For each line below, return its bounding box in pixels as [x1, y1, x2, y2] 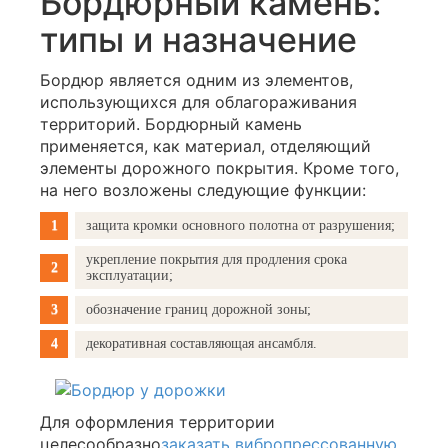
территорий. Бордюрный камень [40, 114, 302, 135]
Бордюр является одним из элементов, [40, 70, 353, 91]
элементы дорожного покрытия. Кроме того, [40, 158, 399, 179]
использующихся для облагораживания [40, 92, 357, 113]
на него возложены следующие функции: [40, 180, 366, 201]
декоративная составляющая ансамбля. [86, 336, 318, 352]
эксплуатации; [86, 267, 174, 283]
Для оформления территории [40, 411, 275, 432]
